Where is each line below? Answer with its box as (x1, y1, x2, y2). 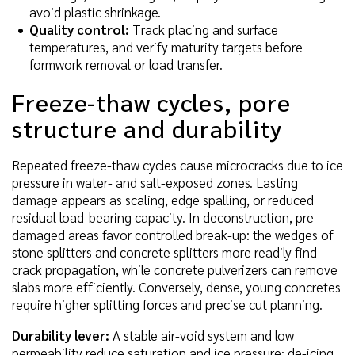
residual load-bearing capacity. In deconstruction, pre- (12, 208, 319, 227)
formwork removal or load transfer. (29, 55, 223, 73)
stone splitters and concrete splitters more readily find (12, 243, 317, 261)
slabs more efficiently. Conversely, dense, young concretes (12, 278, 341, 296)
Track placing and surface (129, 20, 278, 38)
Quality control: (29, 20, 129, 38)
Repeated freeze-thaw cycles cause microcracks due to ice (12, 156, 343, 174)
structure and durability (12, 112, 282, 143)
